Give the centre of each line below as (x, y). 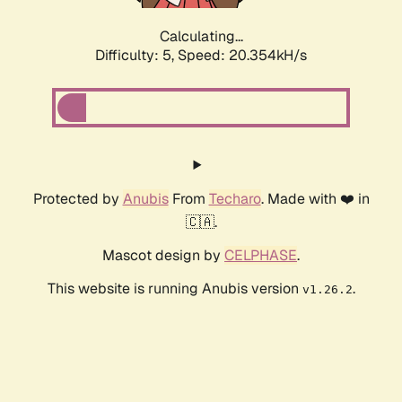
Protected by (78, 199)
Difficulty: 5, (136, 56)
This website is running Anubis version (175, 289)
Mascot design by (163, 256)
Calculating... (201, 37)
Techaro (235, 199)
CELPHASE (261, 256)
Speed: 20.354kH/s (242, 56)
